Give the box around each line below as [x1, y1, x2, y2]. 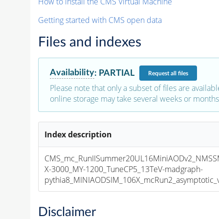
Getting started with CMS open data [38, 15, 162, 26]
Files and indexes [38, 35, 141, 49]
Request [148, 70, 171, 76]
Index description [44, 129, 112, 140]
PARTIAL [98, 68, 134, 78]
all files [170, 70, 188, 76]
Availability [49, 68, 94, 78]
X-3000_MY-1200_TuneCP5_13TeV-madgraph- [44, 164, 203, 175]
